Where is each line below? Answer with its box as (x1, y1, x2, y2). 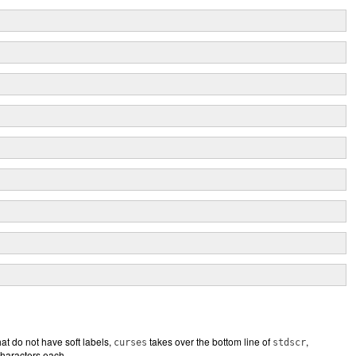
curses (114, 337, 147, 348)
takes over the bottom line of (147, 335, 273, 348)
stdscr (273, 337, 306, 348)
